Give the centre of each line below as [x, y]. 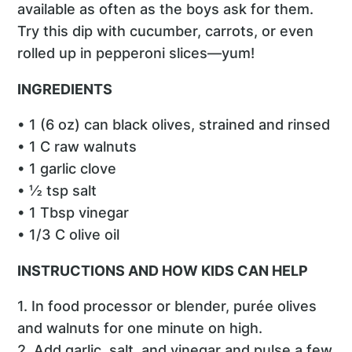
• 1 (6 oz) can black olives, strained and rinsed [174, 125]
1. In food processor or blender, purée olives [167, 306]
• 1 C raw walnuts [77, 147]
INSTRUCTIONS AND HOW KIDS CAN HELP [163, 270]
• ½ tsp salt [57, 191]
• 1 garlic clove [67, 169]
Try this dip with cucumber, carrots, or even [166, 31]
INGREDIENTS [65, 89]
